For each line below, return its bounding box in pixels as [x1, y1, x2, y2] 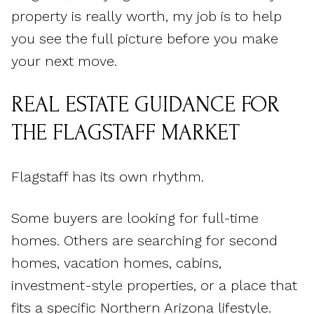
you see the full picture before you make [11, 29, 278, 47]
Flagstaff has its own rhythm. [11, 168, 204, 186]
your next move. [11, 52, 117, 69]
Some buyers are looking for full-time [11, 209, 259, 226]
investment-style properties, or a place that [11, 276, 297, 294]
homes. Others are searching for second [11, 231, 278, 249]
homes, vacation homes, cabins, [11, 254, 221, 271]
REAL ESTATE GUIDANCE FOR [11, 92, 280, 117]
